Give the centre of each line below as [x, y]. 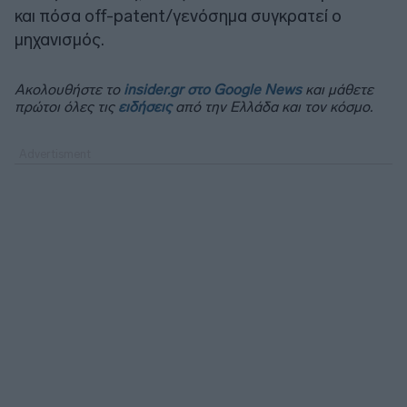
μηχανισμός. [60, 39]
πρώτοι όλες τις [66, 106]
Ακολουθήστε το [69, 89]
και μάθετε [338, 89]
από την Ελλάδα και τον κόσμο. [272, 106]
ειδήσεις [145, 106]
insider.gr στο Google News [213, 89]
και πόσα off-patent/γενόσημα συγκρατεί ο [178, 15]
